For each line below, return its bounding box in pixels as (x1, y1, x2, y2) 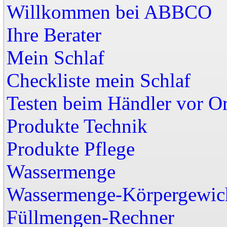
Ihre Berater (7, 24, 101, 46)
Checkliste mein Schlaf (7, 69, 191, 91)
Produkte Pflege (7, 138, 135, 160)
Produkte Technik (7, 115, 147, 137)
